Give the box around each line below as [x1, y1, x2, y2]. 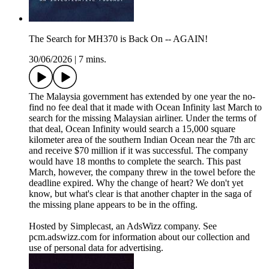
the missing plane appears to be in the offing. [29, 199, 198, 210]
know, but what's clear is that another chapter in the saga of [29, 189, 252, 199]
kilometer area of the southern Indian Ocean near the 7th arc [29, 134, 255, 145]
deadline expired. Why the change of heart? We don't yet [29, 178, 243, 189]
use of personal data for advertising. [29, 243, 163, 253]
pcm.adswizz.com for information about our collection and [29, 232, 250, 243]
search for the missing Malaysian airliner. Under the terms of [29, 113, 256, 124]
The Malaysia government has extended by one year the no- [29, 91, 255, 102]
